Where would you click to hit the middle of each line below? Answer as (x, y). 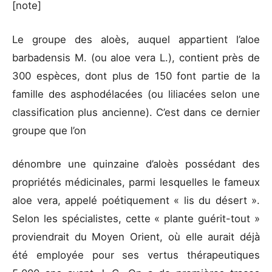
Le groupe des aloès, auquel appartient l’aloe (136, 39)
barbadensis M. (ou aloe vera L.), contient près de (136, 57)
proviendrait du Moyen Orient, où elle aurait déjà (136, 236)
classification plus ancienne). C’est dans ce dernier (136, 112)
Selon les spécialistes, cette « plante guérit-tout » (136, 218)
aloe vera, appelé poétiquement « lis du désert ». (136, 200)
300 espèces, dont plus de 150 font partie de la (136, 76)
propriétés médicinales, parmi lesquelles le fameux (136, 182)
